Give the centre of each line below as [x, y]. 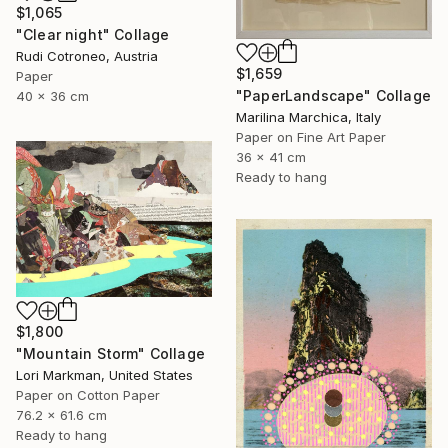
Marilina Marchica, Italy [308, 116]
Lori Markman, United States [104, 374]
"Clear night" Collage [93, 35]
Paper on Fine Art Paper [311, 136]
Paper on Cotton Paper [88, 394]
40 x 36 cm [52, 96]
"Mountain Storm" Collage [110, 353]
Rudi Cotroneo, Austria [87, 56]
